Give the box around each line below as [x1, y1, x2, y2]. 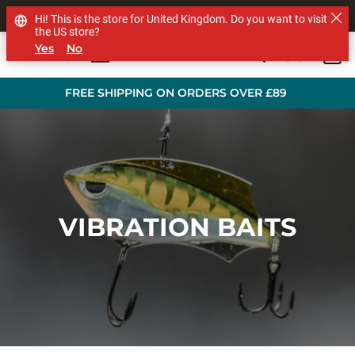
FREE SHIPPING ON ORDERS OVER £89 [65, 86, 290, 100]
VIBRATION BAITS [59, 212, 296, 242]
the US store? [35, 25, 100, 38]
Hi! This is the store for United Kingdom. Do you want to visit [35, 13, 327, 25]
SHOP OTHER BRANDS [113, 10, 242, 24]
